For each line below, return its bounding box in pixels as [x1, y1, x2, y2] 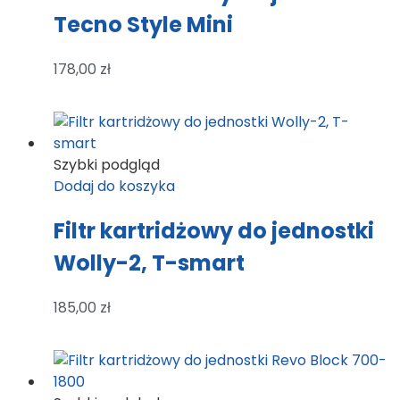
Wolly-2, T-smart [54, 247, 245, 278]
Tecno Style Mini [54, 10, 233, 40]
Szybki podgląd [54, 154, 160, 176]
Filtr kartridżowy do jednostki [54, 215, 374, 246]
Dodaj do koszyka [54, 176, 175, 197]
